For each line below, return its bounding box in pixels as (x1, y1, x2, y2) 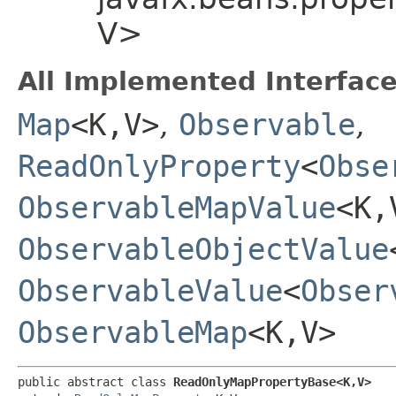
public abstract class (18, 374, 173, 389)
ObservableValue (18, 272, 283, 308)
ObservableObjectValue (18, 231, 389, 267)
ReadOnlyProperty (18, 148, 301, 184)
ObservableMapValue (18, 189, 336, 225)
